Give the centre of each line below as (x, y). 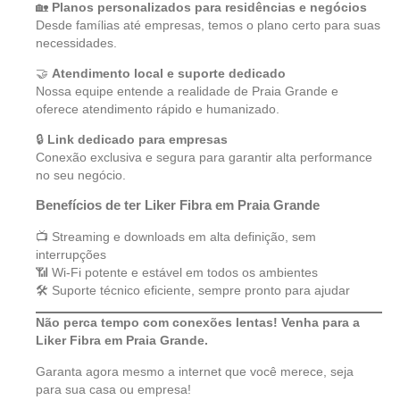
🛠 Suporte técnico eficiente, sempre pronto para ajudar (193, 290)
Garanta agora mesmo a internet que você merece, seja (195, 371)
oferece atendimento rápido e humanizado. (158, 108)
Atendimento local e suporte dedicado (169, 73)
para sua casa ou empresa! (113, 389)
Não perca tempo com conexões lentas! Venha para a (198, 323)
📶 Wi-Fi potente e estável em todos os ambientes (177, 272)
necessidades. (76, 42)
